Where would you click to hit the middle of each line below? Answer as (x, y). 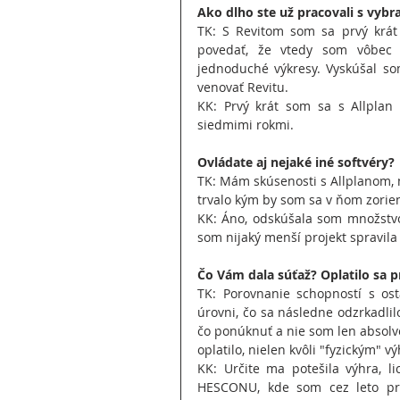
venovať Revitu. (243, 87)
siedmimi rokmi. (246, 124)
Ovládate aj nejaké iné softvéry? (296, 162)
